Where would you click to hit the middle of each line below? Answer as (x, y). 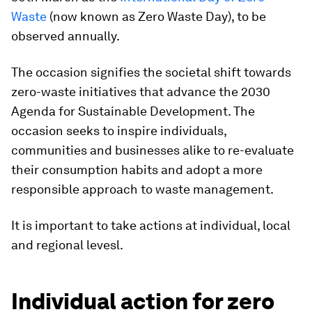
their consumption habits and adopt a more (137, 170)
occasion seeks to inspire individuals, (119, 131)
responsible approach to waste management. (142, 189)
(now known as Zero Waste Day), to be (156, 16)
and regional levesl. (67, 245)
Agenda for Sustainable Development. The (133, 111)
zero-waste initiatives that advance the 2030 (141, 92)
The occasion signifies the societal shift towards (151, 72)
